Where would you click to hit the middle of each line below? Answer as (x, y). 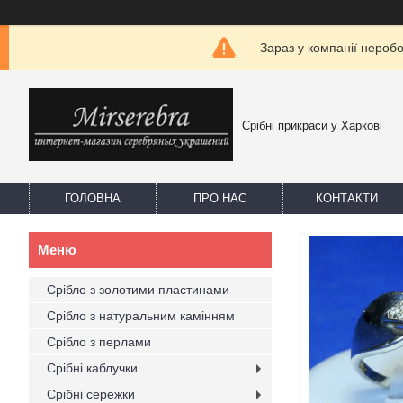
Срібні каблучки (92, 368)
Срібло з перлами (99, 342)
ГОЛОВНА (93, 198)
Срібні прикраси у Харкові (312, 125)
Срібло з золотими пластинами (138, 290)
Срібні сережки (91, 394)
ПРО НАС (219, 198)
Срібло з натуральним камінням (141, 316)
